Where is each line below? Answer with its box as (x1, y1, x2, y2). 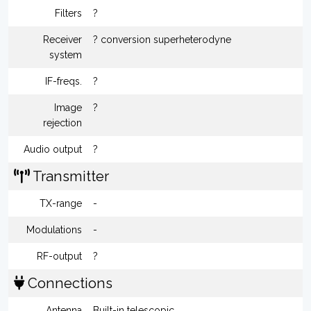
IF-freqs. (45, 76, 82, 87)
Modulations (26, 224, 82, 235)
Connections (24, 275, 112, 292)
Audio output (24, 144, 82, 155)
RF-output (37, 251, 82, 262)
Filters (55, 8, 82, 19)
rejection (43, 117, 82, 128)
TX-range (40, 198, 82, 209)
